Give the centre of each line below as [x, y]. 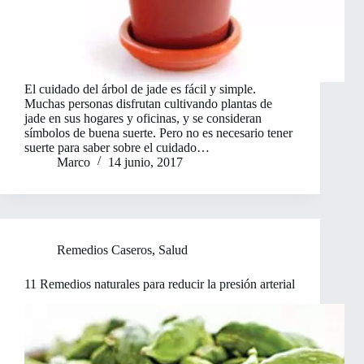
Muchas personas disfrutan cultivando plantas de [148, 104]
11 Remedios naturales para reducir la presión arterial [160, 284]
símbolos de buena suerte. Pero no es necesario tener [158, 133]
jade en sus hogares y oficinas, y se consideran [143, 119]
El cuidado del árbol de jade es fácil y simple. [140, 89]
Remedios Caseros [104, 250]
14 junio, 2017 [145, 162]
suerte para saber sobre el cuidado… [117, 148]
